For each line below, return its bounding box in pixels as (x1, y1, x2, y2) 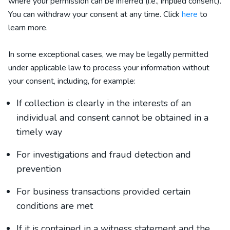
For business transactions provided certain (16, 185, 190, 198)
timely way (16, 126, 62, 138)
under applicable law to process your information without (8, 62, 209, 73)
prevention (16, 163, 61, 175)
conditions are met (16, 200, 93, 212)
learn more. (8, 22, 48, 33)
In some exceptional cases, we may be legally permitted (8, 49, 208, 60)
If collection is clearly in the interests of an (16, 97, 191, 109)
